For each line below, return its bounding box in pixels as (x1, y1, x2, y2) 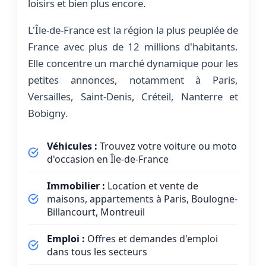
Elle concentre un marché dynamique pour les (28, 56, 238, 70)
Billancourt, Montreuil (47, 205, 145, 218)
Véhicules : (47, 139, 97, 153)
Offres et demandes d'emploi (85, 232, 218, 245)
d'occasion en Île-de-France (47, 152, 169, 166)
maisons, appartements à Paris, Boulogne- (47, 192, 237, 205)
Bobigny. (28, 106, 68, 120)
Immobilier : (47, 179, 105, 192)
